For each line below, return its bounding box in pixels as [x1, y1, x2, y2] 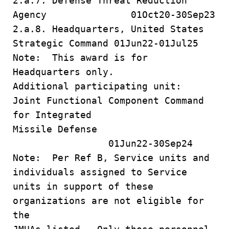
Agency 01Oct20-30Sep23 [13, 9, 215, 20]
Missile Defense [13, 124, 210, 134]
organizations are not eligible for [13, 195, 204, 206]
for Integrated [13, 109, 97, 120]
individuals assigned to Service [13, 167, 187, 177]
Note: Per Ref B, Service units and [13, 152, 210, 163]
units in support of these [13, 181, 153, 192]
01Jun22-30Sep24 [13, 138, 193, 149]
